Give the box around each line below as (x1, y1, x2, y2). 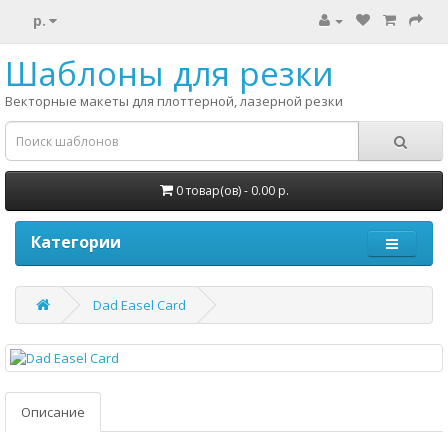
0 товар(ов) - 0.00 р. (175, 182, 289, 199)
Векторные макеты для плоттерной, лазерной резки (5, 92, 343, 110)
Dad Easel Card (93, 296, 186, 314)
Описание (21, 403, 85, 421)
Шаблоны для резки (5, 51, 334, 96)
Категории (31, 231, 121, 253)
